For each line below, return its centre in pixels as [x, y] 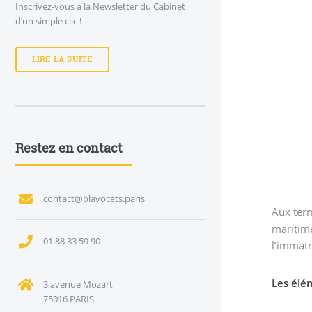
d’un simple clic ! [48, 21]
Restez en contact [69, 147]
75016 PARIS [68, 298]
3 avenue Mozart [78, 284]
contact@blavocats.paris [94, 198]
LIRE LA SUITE [62, 60]
